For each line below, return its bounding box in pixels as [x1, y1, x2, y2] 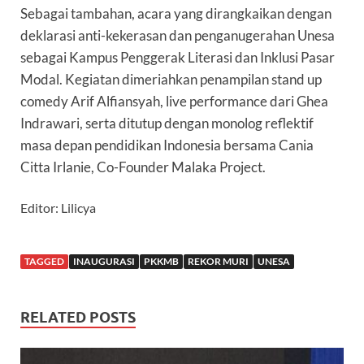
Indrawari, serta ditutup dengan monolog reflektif [20, 115, 314, 132]
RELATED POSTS [20, 309, 136, 327]
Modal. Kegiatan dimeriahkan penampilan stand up [20, 71, 322, 89]
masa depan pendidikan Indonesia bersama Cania [20, 136, 314, 154]
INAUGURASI [73, 255, 135, 268]
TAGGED [24, 255, 64, 268]
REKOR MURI [188, 255, 249, 268]
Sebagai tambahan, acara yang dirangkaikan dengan [20, 5, 331, 23]
